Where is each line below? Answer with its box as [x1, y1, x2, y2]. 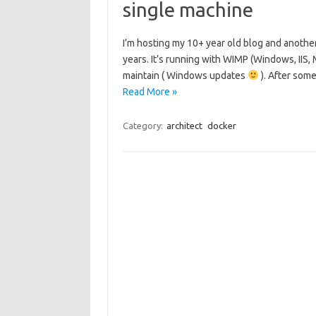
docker [207, 121, 236, 130]
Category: [122, 121, 165, 130]
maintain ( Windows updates [122, 70, 248, 81]
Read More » [122, 86, 177, 97]
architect [166, 121, 202, 130]
